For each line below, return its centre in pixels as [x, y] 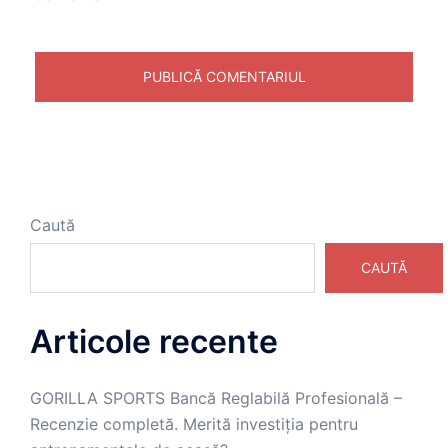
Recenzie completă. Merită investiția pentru [194, 424]
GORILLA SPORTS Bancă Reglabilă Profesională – [216, 398]
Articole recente [154, 341]
